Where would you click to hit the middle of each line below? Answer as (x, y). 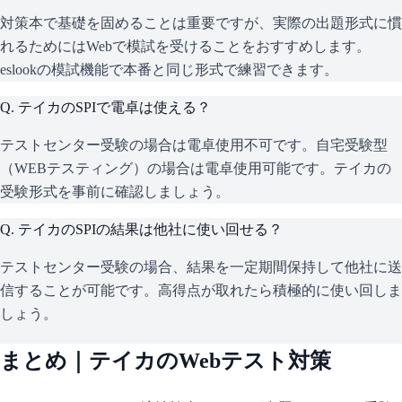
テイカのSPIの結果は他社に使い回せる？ (150, 230)
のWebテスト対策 (244, 361)
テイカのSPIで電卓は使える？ (114, 108)
